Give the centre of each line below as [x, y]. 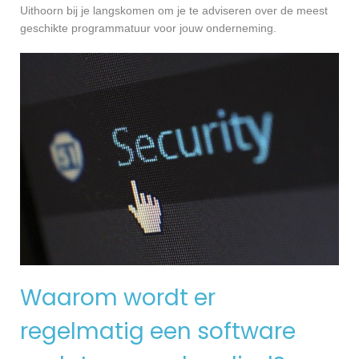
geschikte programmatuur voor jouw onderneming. [148, 28]
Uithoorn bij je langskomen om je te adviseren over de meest [174, 11]
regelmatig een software [158, 332]
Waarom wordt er [118, 298]
